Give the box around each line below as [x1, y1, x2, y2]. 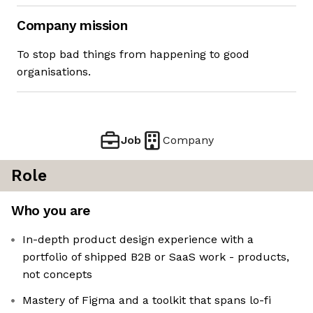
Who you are [11, 203, 90, 219]
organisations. [17, 65, 91, 79]
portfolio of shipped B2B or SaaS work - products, [22, 250, 289, 264]
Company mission [17, 17, 128, 34]
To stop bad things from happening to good [17, 48, 249, 61]
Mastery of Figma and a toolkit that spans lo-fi [22, 293, 271, 307]
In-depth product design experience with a [22, 233, 254, 247]
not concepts [22, 268, 92, 282]
